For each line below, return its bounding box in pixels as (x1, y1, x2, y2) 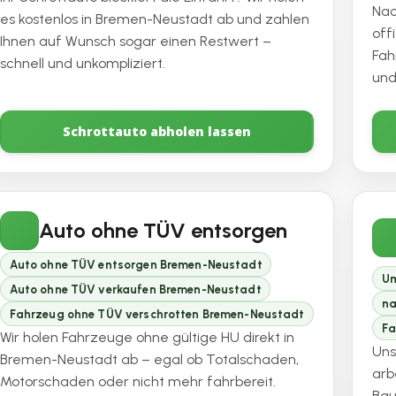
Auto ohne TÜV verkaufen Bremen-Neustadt (9, 282, 262, 296)
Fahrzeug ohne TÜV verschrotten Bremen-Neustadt (9, 307, 305, 321)
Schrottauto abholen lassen (63, 122, 252, 140)
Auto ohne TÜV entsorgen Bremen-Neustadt (9, 257, 263, 271)
